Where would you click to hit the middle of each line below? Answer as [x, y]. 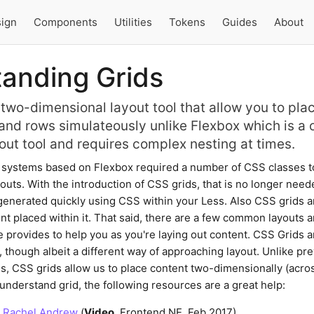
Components [65, 22]
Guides [239, 22]
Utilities [133, 22]
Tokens [187, 22]
